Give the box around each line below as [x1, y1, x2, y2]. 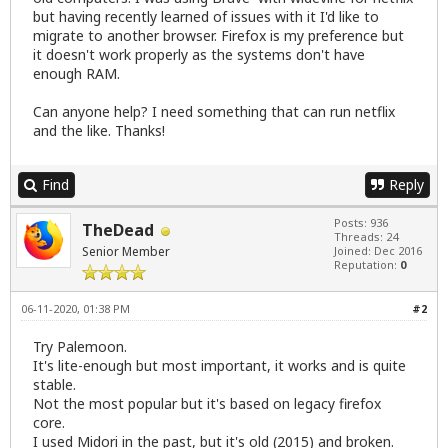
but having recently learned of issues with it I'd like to [33, 7, 379, 27]
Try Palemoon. [33, 337, 127, 357]
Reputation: [334, 257, 400, 273]
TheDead [82, 219, 154, 242]
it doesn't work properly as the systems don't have [33, 45, 365, 65]
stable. [33, 375, 76, 395]
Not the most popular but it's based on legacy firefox [33, 394, 381, 414]
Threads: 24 [334, 229, 398, 245]
